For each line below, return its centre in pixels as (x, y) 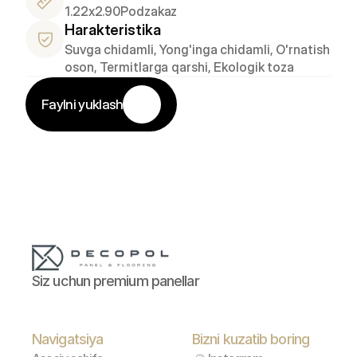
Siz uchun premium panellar (116, 281)
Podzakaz (149, 11)
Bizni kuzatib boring (251, 339)
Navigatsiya (68, 339)
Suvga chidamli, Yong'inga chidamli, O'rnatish (197, 49)
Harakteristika (113, 30)
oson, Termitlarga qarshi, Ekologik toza (180, 67)
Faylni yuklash (82, 104)
